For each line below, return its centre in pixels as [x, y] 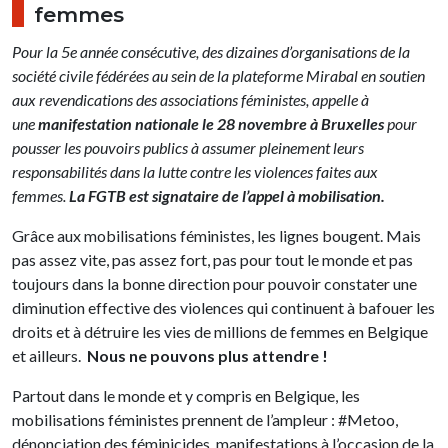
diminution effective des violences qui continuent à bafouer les [223, 307]
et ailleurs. [49, 355]
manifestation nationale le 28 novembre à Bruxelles [209, 123]
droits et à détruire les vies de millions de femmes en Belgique [220, 331]
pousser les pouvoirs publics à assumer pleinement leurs [188, 147]
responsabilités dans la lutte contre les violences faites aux [195, 171]
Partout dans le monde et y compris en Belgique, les [186, 395]
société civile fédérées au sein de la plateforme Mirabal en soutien [218, 75]
